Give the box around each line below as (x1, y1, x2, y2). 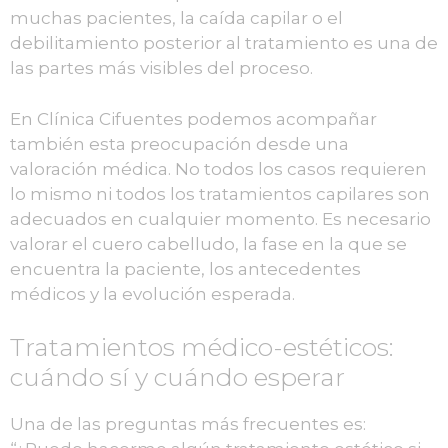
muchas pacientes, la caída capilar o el (10, 8, 343, 29)
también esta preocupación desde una (10, 133, 349, 154)
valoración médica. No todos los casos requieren (10, 158, 427, 179)
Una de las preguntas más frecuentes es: (10, 414, 366, 435)
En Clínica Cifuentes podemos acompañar (10, 108, 377, 129)
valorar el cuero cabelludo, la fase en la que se (10, 233, 407, 254)
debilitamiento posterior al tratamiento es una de (10, 33, 438, 54)
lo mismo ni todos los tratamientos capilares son (10, 183, 430, 204)
